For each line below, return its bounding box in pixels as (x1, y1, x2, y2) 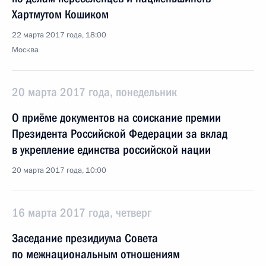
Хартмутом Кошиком (12, 7, 109, 21)
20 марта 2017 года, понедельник (12, 85, 177, 99)
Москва (12, 45, 39, 55)
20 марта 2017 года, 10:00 (12, 165, 106, 176)
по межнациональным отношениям (12, 247, 180, 261)
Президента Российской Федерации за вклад (12, 126, 227, 141)
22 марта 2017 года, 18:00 (12, 30, 106, 40)
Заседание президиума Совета (12, 231, 158, 245)
